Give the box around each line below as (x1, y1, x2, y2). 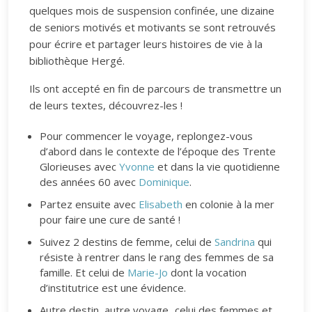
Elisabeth (139, 197, 182, 211)
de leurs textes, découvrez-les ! (29, 98, 182, 112)
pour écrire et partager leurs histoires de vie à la (29, 37, 263, 51)
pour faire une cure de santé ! (40, 212, 180, 226)
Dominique (139, 175, 189, 189)
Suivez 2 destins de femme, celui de (40, 235, 214, 249)
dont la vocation (168, 265, 247, 279)
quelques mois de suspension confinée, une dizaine (29, 3, 274, 17)
